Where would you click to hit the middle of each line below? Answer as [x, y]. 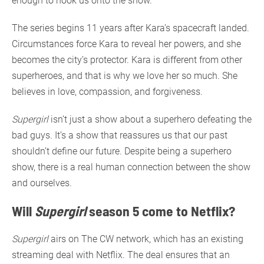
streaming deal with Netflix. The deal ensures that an [121, 255]
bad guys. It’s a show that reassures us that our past [120, 135]
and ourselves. [42, 183]
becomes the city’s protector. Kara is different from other [127, 60]
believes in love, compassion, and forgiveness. [107, 91]
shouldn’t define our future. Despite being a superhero [122, 151]
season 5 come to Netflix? [161, 210]
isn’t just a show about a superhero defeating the [150, 119]
